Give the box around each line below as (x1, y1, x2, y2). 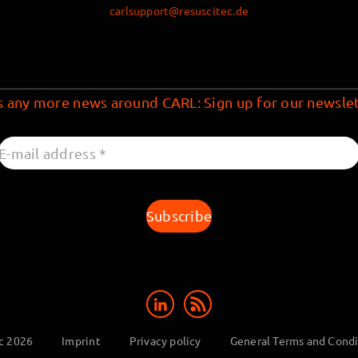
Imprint (62, 333, 101, 348)
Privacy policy (129, 333, 201, 348)
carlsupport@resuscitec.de (109, 2, 249, 18)
